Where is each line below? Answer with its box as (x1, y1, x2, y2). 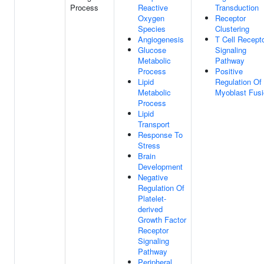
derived (138, 203, 163, 214)
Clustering (215, 23, 249, 34)
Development (138, 161, 183, 172)
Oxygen (138, 12, 164, 24)
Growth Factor (138, 214, 186, 225)
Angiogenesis (138, 34, 184, 45)
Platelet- (138, 193, 166, 204)
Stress (138, 140, 160, 151)
